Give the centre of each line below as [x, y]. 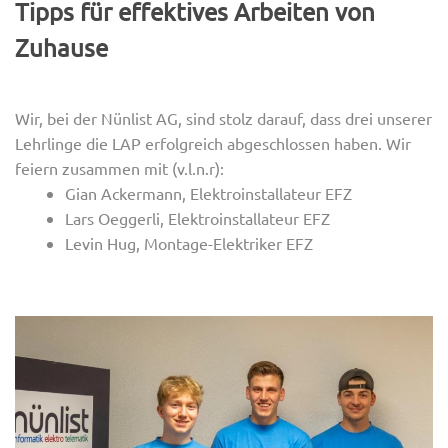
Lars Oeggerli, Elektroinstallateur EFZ [197, 218]
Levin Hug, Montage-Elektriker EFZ [189, 243]
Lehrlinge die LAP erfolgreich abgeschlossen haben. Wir [213, 143]
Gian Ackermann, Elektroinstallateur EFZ [208, 193]
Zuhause [61, 48]
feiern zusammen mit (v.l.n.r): [119, 168]
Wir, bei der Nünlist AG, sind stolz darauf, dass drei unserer [223, 118]
